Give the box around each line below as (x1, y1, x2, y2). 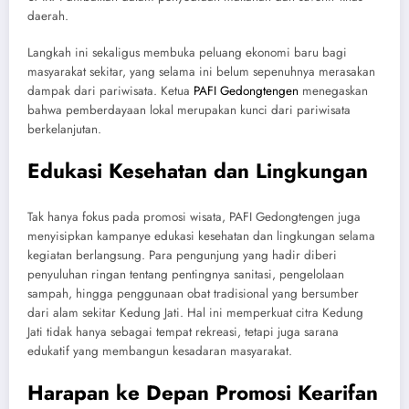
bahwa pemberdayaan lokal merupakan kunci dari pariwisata (27, 101, 351, 120)
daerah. (27, 7, 68, 26)
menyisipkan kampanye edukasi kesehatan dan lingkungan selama (27, 226, 375, 245)
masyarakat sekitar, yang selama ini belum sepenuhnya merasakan (27, 63, 375, 81)
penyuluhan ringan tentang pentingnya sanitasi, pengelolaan (27, 265, 344, 283)
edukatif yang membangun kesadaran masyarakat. (27, 341, 292, 360)
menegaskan (299, 82, 368, 100)
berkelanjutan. (27, 121, 101, 139)
